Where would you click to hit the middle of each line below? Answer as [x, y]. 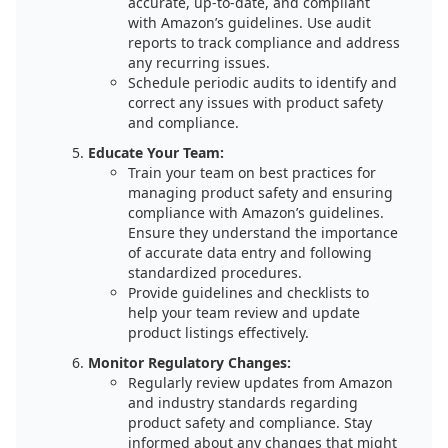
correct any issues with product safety [255, 102]
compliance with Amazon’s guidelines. [256, 212]
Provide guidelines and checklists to [248, 292]
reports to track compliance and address [264, 42]
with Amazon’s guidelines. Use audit [249, 22]
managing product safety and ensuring [260, 192]
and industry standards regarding [243, 402]
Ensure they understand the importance [263, 232]
